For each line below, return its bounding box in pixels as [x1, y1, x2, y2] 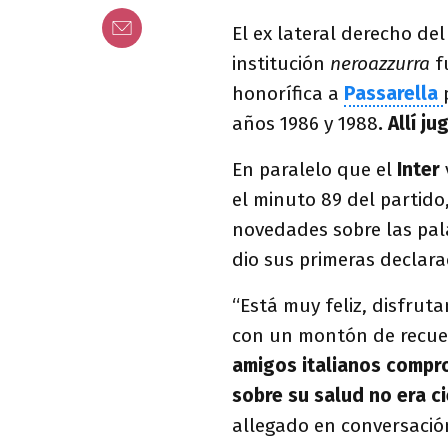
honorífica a [232, 82, 344, 105]
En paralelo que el [232, 158, 397, 181]
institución [232, 52, 330, 75]
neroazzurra [330, 52, 430, 75]
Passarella [344, 82, 443, 105]
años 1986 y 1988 [232, 112, 378, 135]
